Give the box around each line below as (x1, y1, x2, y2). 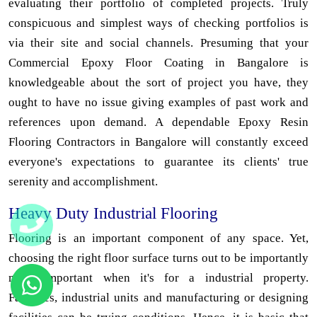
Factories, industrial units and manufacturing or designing (8, 291, 309, 305)
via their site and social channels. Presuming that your (8, 36, 309, 50)
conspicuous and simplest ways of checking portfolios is (8, 16, 309, 30)
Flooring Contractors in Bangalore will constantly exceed (8, 135, 309, 149)
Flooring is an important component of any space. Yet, (8, 231, 309, 246)
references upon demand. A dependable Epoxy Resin (8, 115, 309, 129)
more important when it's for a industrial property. (8, 271, 309, 285)
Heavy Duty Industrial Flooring (8, 204, 218, 223)
